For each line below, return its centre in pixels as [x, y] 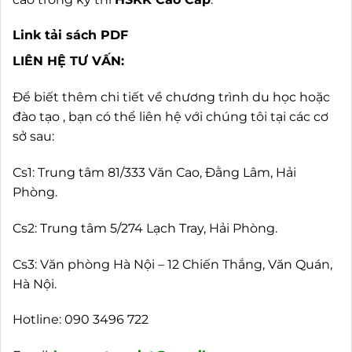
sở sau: [33, 137]
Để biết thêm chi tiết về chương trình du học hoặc [171, 97]
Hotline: [38, 320]
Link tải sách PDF [70, 35]
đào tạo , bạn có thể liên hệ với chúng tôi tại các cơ [170, 117]
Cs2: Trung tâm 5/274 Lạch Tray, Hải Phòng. [145, 228]
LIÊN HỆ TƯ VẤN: [68, 61]
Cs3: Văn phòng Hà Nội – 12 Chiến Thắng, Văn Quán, [172, 264]
